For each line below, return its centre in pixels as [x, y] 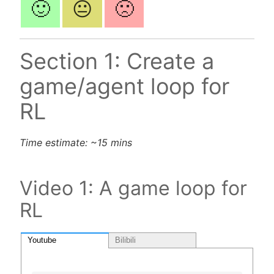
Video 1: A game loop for [133, 188]
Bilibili [125, 240]
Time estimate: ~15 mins [76, 143]
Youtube [42, 240]
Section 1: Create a [117, 61]
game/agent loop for [124, 87]
